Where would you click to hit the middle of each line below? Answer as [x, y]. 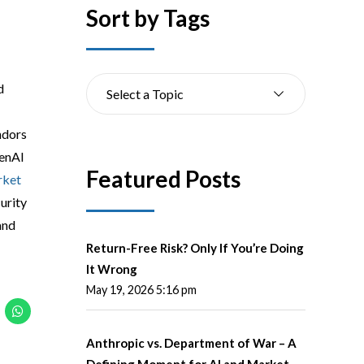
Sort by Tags [148, 17]
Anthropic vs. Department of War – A [191, 342]
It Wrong [112, 269]
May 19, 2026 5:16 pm [141, 289]
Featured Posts [163, 179]
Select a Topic [145, 93]
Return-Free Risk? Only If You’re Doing [195, 247]
